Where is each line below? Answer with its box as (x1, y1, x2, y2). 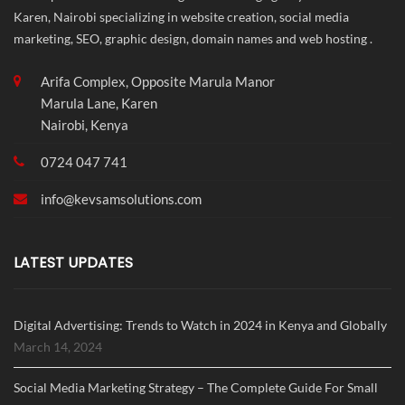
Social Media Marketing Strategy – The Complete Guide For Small (14, 380, 378, 395)
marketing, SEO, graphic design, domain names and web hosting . (14, 31, 372, 46)
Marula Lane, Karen (41, 95, 157, 111)
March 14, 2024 (14, 339, 102, 354)
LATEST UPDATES (14, 252, 133, 273)
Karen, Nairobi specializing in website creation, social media (14, 9, 349, 24)
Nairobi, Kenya (41, 117, 128, 133)
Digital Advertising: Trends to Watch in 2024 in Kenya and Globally (14, 317, 387, 333)
